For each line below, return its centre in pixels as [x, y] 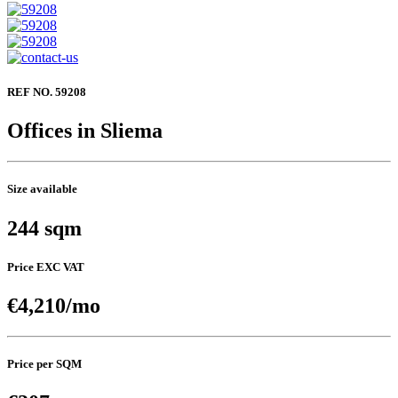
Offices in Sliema [85, 131]
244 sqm [44, 228]
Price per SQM [44, 364]
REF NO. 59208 [47, 92]
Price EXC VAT [46, 267]
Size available [42, 189]
